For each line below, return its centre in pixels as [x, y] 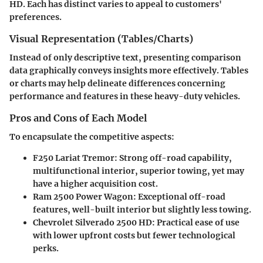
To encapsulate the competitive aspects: [92, 137]
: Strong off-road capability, [173, 158]
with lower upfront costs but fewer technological [134, 236]
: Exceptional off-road [179, 197]
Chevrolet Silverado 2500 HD [92, 223]
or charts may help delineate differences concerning [117, 84]
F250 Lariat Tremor [74, 158]
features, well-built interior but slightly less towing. [142, 210]
